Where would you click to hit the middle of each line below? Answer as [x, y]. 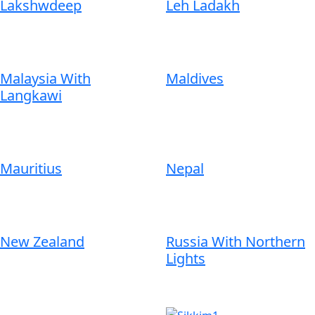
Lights [186, 258]
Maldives [195, 78]
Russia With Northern [236, 241]
